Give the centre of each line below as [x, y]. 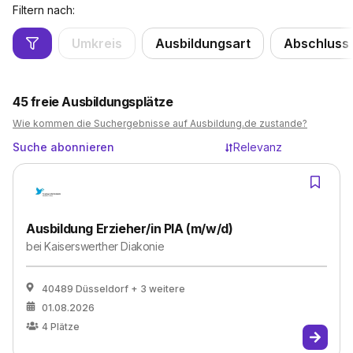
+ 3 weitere [158, 289]
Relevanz [258, 147]
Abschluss [316, 43]
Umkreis [97, 43]
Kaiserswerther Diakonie [104, 246]
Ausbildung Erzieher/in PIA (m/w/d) [130, 229]
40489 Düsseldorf [85, 289]
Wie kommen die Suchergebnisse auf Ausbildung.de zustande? [160, 123]
